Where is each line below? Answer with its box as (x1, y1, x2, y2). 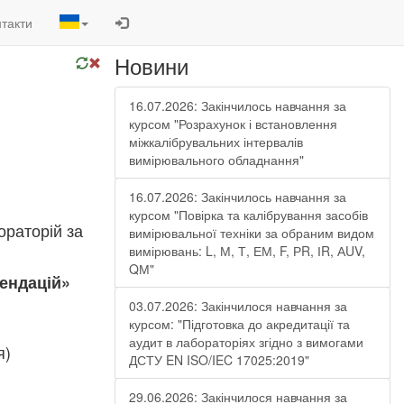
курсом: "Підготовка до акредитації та (129, 315, 350, 333)
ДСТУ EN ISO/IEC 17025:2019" (129, 351, 309, 369)
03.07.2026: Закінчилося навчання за (129, 297, 347, 315)
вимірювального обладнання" (129, 151, 304, 169)
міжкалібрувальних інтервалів (129, 133, 303, 151)
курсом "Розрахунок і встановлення (129, 115, 337, 133)
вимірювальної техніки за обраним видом (129, 224, 374, 242)
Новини (115, 50, 188, 81)
